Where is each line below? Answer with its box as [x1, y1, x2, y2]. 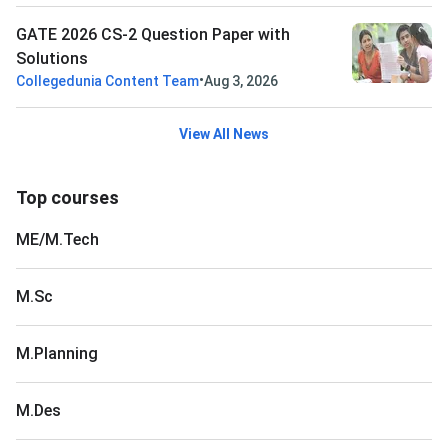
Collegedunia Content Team [16, 73, 199, 90]
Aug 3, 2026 [204, 73, 278, 90]
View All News [179, 126, 269, 143]
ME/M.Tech [16, 230, 99, 250]
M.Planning [16, 344, 98, 364]
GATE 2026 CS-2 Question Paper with [16, 25, 290, 45]
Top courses [16, 187, 119, 209]
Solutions [16, 49, 88, 69]
